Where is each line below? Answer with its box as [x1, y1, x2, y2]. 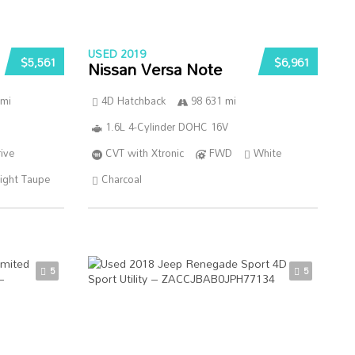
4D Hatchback [101, 90, 166, 111]
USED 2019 [87, 43, 146, 64]
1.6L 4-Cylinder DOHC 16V [105, 116, 228, 137]
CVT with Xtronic [105, 143, 184, 163]
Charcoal [101, 169, 142, 189]
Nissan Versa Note [87, 53, 222, 85]
